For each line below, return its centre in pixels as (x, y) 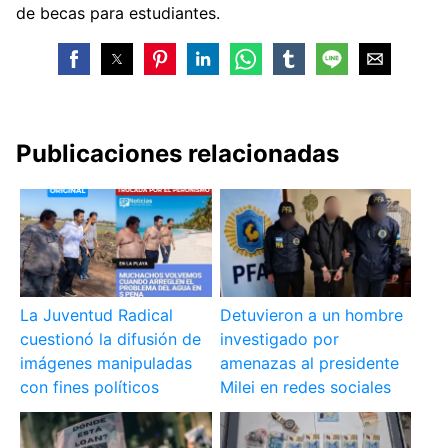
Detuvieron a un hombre (311, 315)
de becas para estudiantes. (118, 12)
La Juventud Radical (97, 315)
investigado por (279, 339)
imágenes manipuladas (106, 363)
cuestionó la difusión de (111, 339)
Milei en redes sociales (305, 387)
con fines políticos (90, 387)
